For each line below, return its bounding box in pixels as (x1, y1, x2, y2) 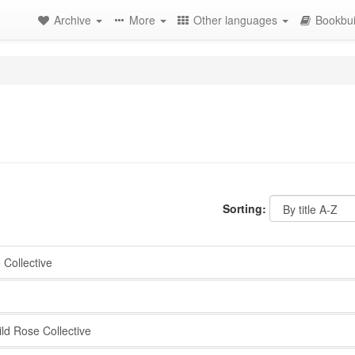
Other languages (193, 12, 281, 28)
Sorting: (223, 200, 266, 216)
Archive (54, 12, 94, 28)
